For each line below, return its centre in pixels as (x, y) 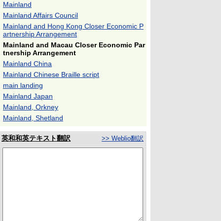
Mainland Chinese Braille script (51, 74)
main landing (23, 85)
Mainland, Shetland (33, 118)
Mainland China (27, 64)
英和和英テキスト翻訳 (36, 138)
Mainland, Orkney (31, 107)
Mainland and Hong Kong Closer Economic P (73, 26)
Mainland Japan (28, 96)
